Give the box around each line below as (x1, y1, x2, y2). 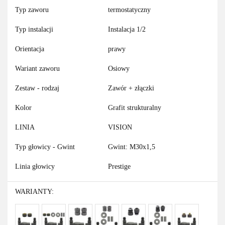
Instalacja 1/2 (108, 26, 146, 34)
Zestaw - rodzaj (15, 84, 59, 92)
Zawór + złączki (108, 84, 154, 92)
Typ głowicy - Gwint (15, 143, 75, 151)
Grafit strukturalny (108, 104, 161, 112)
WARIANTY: (15, 188, 54, 196)
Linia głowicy (15, 163, 55, 171)
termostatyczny (108, 6, 151, 14)
